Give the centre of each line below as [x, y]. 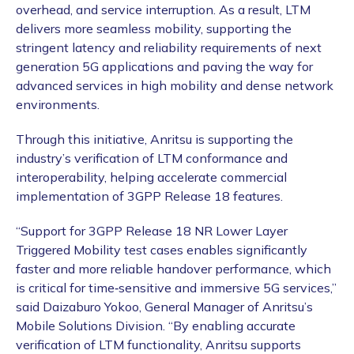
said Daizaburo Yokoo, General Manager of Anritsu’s [164, 307]
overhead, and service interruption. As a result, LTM [163, 10]
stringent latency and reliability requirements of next [169, 48]
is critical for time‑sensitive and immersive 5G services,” [176, 288]
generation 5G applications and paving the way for [164, 67]
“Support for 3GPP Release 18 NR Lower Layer [152, 231]
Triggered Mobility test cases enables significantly [162, 250]
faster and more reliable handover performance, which [173, 269]
